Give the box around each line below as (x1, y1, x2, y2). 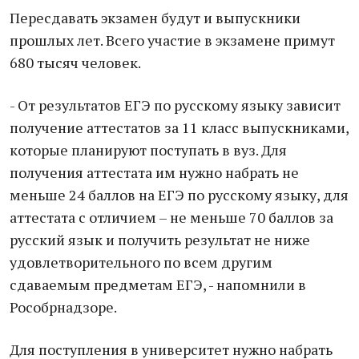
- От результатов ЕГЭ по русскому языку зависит (10, 95, 341, 115)
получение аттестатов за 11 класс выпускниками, (10, 118, 349, 137)
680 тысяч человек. (10, 53, 141, 72)
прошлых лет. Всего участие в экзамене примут (10, 30, 335, 50)
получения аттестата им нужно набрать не (10, 163, 299, 182)
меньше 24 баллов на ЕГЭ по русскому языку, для (10, 185, 349, 204)
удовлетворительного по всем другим (10, 252, 272, 272)
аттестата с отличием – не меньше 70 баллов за (10, 208, 333, 227)
